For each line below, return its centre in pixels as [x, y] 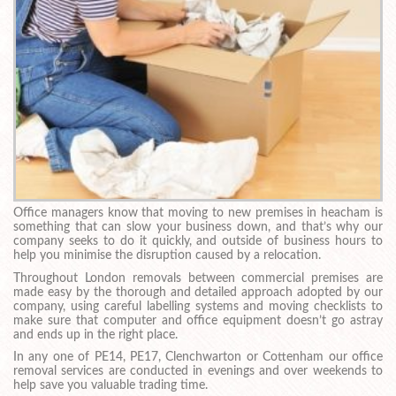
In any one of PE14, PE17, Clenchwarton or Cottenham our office [198, 358]
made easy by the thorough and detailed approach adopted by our [198, 292]
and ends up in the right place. [95, 335]
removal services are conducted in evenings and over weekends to [198, 372]
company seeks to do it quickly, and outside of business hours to [198, 241]
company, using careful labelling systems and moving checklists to [198, 306]
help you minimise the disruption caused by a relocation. [167, 255]
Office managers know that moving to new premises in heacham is [198, 213]
